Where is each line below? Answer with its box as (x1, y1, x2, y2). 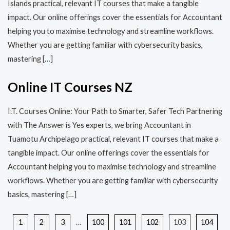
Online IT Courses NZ (8, 79, 132, 95)
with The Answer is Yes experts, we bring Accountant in (8, 120, 191, 129)
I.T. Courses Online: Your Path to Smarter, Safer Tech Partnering (8, 106, 222, 116)
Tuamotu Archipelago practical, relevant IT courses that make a (8, 134, 219, 143)
